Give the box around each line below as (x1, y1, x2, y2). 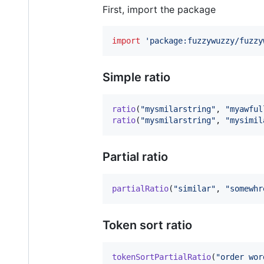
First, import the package (103, 3, 216, 15)
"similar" (173, 183, 216, 193)
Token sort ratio (103, 217, 192, 232)
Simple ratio (103, 70, 170, 84)
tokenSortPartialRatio (112, 252, 211, 262)
